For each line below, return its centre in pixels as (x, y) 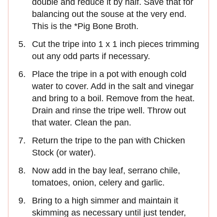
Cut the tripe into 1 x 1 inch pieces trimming (116, 44)
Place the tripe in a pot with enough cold (109, 74)
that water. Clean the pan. (82, 123)
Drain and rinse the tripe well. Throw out (109, 111)
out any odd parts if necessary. (91, 56)
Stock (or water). (64, 153)
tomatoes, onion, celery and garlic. (98, 183)
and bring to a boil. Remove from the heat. (113, 99)
